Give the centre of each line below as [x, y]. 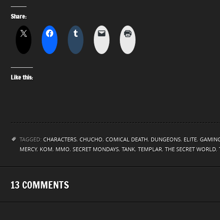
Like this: [22, 77]
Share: [19, 16]
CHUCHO [91, 139]
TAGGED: [31, 139]
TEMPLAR [150, 149]
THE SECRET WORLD [191, 149]
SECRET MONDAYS [96, 149]
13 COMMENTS [40, 185]
